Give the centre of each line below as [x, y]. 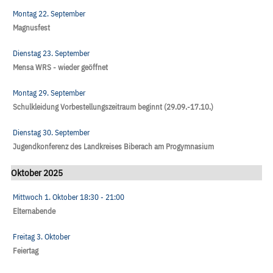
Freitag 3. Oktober [41, 236]
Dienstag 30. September [51, 133]
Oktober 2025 [37, 173]
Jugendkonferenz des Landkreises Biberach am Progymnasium [113, 147]
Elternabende [34, 211]
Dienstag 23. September [51, 54]
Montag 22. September [49, 14]
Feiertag [26, 250]
